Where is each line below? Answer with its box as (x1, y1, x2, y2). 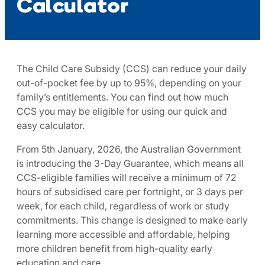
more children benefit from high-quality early (17, 243, 212, 254)
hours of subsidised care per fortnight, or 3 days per (17, 186, 243, 198)
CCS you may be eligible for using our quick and (17, 105, 227, 117)
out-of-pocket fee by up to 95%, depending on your (17, 77, 241, 89)
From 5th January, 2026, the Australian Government (17, 143, 241, 155)
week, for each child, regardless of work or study (17, 200, 230, 212)
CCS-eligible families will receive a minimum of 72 (17, 172, 237, 183)
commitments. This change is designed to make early (17, 214, 248, 226)
